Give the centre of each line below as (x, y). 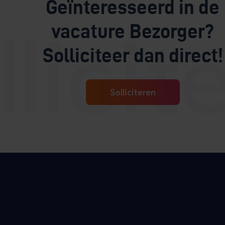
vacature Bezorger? (133, 31)
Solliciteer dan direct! (133, 55)
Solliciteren (133, 91)
